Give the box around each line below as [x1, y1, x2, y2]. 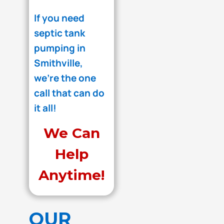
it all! [34, 101, 57, 114]
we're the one [34, 71, 96, 84]
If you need [34, 11, 85, 24]
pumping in [34, 41, 86, 54]
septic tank [34, 26, 85, 39]
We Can [43, 124, 100, 141]
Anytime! [38, 166, 105, 183]
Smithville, [34, 56, 83, 69]
